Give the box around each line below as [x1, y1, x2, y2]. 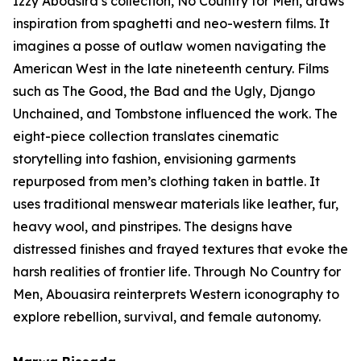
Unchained [13, 106, 80, 122]
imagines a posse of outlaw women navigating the [13, 38, 326, 54]
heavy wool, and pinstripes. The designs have [13, 218, 293, 234]
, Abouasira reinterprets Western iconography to [39, 286, 339, 302]
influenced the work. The [185, 106, 338, 122]
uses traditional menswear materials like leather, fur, [13, 196, 338, 212]
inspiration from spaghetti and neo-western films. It [13, 15, 330, 31]
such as [13, 83, 62, 99]
